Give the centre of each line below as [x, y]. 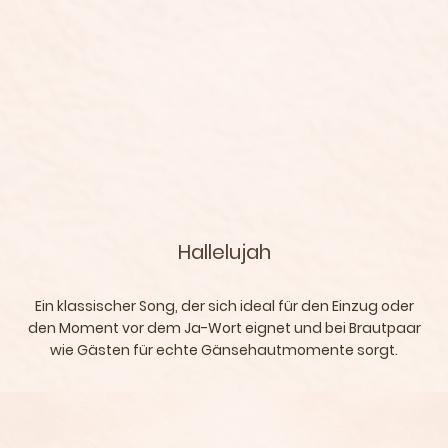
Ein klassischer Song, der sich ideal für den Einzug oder [224, 306]
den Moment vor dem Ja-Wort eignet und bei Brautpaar [224, 328]
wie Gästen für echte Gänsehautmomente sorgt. [224, 350]
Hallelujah [224, 251]
